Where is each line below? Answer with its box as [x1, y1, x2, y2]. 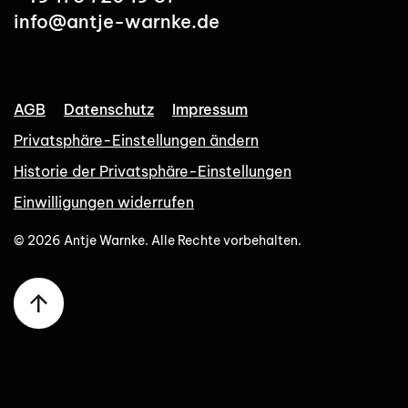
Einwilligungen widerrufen [14, 192, 194, 211]
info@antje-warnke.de [14, 9, 224, 33]
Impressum [172, 99, 248, 118]
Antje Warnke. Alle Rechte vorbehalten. [61, 231, 301, 249]
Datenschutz [64, 99, 154, 118]
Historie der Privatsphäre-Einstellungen [14, 161, 291, 180]
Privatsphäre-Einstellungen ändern [14, 130, 259, 149]
